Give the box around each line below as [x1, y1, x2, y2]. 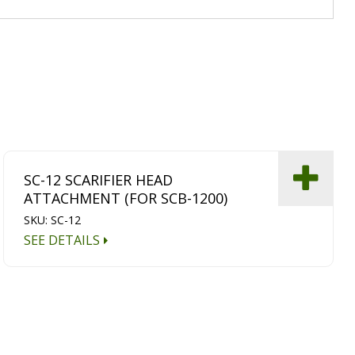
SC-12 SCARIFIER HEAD [24, 170, 174, 190]
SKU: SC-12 [24, 212, 82, 228]
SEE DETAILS [24, 231, 101, 250]
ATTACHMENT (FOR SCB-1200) [24, 189, 228, 208]
